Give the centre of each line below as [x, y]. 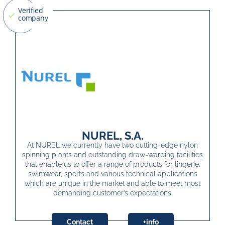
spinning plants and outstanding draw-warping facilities [113, 155]
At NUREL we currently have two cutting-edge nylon [113, 145]
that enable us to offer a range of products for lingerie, [113, 164]
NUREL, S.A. [113, 136]
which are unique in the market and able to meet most [113, 184]
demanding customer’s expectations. [113, 193]
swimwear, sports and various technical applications [113, 174]
